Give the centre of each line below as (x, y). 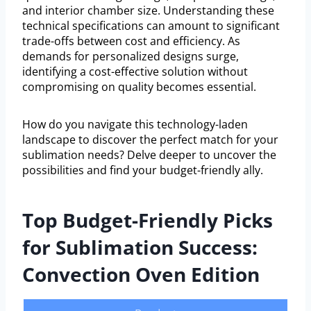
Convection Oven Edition (141, 275)
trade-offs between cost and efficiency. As (131, 41)
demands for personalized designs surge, (131, 57)
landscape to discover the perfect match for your (150, 140)
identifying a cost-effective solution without (135, 72)
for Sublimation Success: (140, 247)
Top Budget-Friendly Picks (148, 220)
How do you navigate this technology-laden (135, 125)
